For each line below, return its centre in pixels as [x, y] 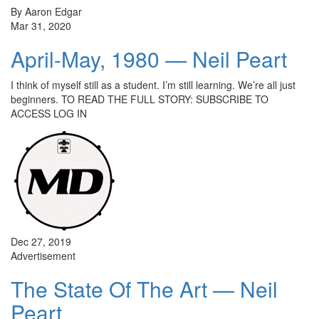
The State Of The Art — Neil [144, 288]
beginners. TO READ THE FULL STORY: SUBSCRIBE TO [140, 99]
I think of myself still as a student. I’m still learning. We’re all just [153, 84]
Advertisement [43, 255]
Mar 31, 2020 [41, 25]
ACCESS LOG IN [49, 113]
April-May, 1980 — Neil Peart [149, 58]
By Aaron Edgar [46, 11]
